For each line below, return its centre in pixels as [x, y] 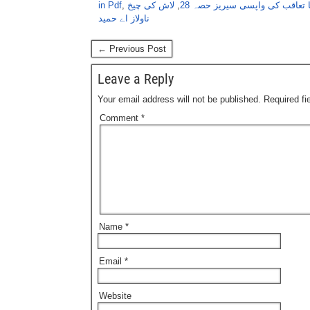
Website [115, 296]
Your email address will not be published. [179, 99]
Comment [120, 118]
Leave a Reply [136, 79]
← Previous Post [132, 49]
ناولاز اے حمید [124, 18]
